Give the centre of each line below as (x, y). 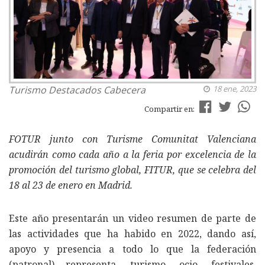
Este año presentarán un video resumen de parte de (132, 219)
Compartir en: (170, 109)
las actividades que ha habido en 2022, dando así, (132, 234)
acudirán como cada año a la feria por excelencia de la (132, 155)
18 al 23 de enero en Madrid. (71, 185)
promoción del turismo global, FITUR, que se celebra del (132, 170)
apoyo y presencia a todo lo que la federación (132, 249)
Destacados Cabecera (97, 90)
